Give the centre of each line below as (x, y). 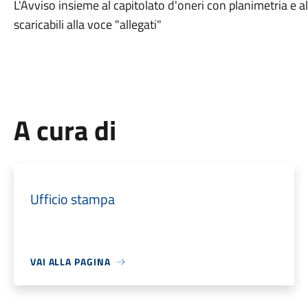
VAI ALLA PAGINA (70, 262)
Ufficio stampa (72, 199)
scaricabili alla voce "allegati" (87, 24)
